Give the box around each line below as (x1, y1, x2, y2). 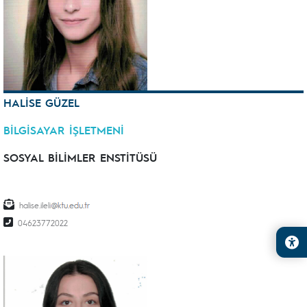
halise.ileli (19, 199, 51, 210)
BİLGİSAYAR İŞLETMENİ (3, 123, 124, 137)
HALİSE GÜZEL (3, 95, 79, 110)
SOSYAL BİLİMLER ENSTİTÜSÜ (3, 150, 157, 164)
